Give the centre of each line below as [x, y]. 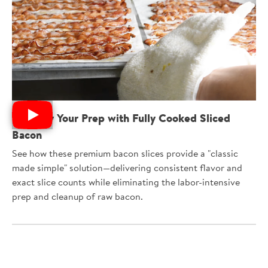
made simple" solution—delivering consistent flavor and [127, 169]
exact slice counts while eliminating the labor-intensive [126, 183]
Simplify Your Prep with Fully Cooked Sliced [121, 120]
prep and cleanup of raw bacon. [77, 198]
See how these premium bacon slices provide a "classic [125, 155]
